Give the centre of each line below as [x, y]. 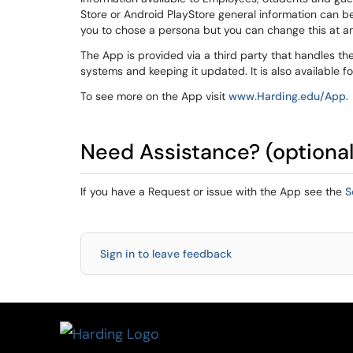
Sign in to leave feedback [166, 254]
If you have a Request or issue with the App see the [213, 191]
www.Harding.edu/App [287, 96]
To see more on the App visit [154, 96]
